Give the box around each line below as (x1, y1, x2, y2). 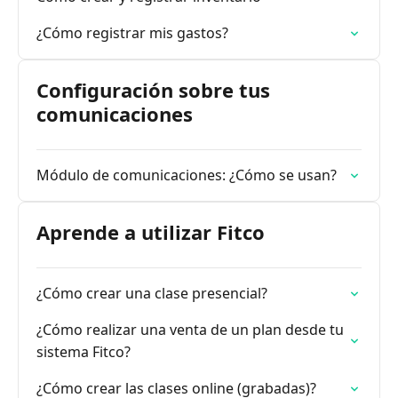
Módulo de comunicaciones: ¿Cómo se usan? (36, 165, 337, 185)
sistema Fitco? (36, 342, 131, 362)
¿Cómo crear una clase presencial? (36, 283, 267, 303)
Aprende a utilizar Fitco (36, 219, 265, 245)
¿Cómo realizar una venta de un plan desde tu (36, 320, 344, 339)
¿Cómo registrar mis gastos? (36, 23, 228, 43)
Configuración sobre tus (36, 76, 270, 103)
